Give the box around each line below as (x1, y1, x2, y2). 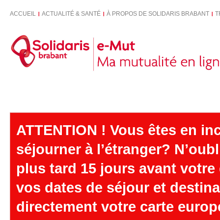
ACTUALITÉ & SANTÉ (42, 10, 101, 17)
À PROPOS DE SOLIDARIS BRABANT (107, 10, 209, 17)
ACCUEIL (10, 10, 36, 17)
